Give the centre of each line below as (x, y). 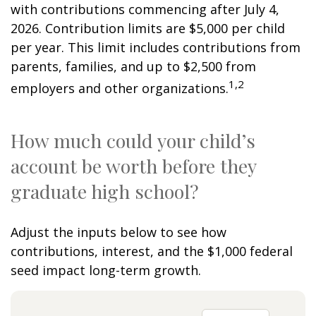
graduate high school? (105, 191)
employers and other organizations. (120, 88)
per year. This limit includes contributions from (156, 47)
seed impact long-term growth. (106, 270)
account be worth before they (133, 166)
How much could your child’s (133, 140)
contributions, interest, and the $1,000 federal (152, 251)
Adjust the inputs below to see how (119, 232)
